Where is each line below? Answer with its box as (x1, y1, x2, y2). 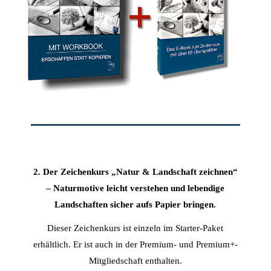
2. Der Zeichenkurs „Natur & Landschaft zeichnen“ (33, 166, 238, 177)
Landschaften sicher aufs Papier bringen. (54, 198, 217, 209)
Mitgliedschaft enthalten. (88, 255, 182, 266)
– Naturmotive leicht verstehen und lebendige (46, 182, 225, 193)
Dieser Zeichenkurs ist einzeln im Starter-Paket (47, 222, 224, 233)
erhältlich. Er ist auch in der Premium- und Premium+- (33, 238, 238, 249)
